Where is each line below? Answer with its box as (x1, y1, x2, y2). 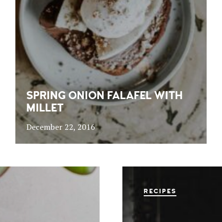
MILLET (26, 101, 63, 115)
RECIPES (143, 187, 176, 195)
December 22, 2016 (26, 121, 95, 132)
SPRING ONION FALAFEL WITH (26, 88, 183, 103)
